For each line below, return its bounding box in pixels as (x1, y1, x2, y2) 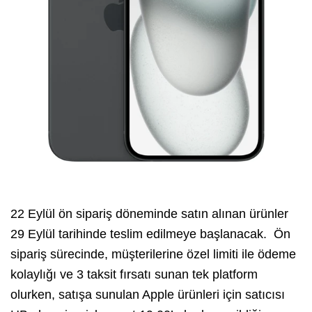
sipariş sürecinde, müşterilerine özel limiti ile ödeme (10, 247, 296, 262)
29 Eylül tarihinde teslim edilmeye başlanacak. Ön (10, 227, 290, 242)
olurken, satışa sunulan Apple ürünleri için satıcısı (10, 288, 285, 302)
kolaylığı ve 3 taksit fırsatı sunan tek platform (10, 267, 258, 282)
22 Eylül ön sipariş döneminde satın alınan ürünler (10, 207, 288, 221)
